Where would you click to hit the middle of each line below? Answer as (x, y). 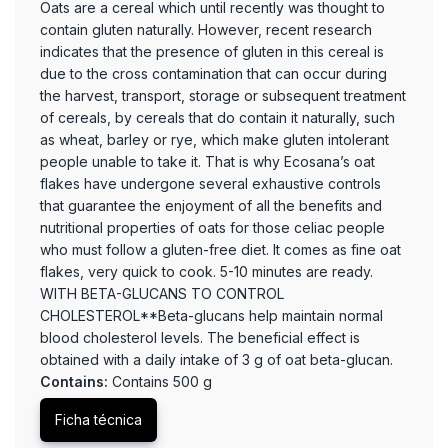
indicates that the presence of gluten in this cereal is (212, 51)
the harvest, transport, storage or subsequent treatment (223, 95)
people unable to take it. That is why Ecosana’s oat (207, 161)
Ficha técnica (98, 419)
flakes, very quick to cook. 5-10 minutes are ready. (206, 271)
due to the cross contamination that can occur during (213, 73)
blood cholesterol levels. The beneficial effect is (200, 337)
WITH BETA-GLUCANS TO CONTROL (162, 293)
